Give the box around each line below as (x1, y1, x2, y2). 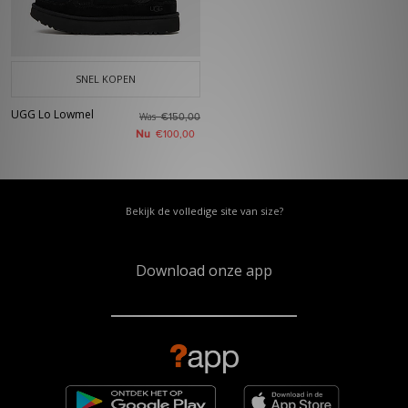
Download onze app (136, 260, 272, 280)
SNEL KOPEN (76, 72, 136, 86)
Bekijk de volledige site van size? (125, 204, 283, 218)
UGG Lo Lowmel (11, 107, 94, 122)
